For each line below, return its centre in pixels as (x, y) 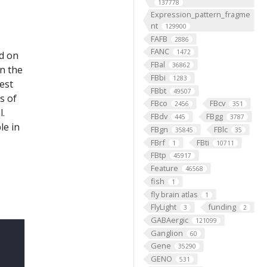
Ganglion (167, 233)
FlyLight (163, 207)
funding (222, 207)
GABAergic (169, 220)
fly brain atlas (174, 194)
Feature (164, 168)
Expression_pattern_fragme (200, 15)
